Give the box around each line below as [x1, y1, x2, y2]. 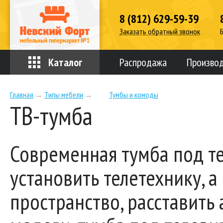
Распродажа [119, 55, 167, 69]
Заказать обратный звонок [119, 26, 200, 36]
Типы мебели [44, 90, 83, 100]
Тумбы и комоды [109, 90, 158, 100]
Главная [10, 90, 33, 100]
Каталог [48, 55, 82, 69]
